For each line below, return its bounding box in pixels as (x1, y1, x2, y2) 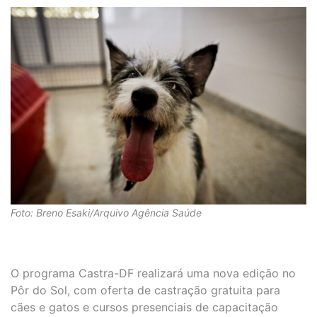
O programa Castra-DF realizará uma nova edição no (11, 266, 296, 281)
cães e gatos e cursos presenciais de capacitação (11, 300, 278, 315)
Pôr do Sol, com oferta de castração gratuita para (11, 283, 280, 298)
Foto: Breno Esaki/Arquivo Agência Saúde (11, 206, 202, 219)
